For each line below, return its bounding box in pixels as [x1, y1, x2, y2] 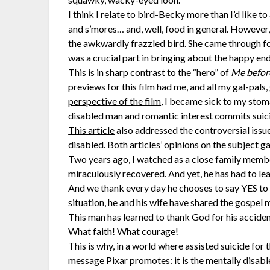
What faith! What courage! [68, 225, 179, 237]
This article [68, 124, 115, 136]
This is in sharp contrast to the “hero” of [68, 66, 231, 78]
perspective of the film [68, 95, 162, 107]
